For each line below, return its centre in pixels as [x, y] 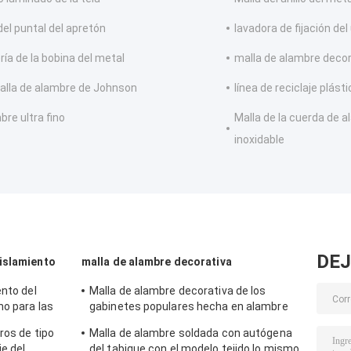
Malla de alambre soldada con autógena [191, 333]
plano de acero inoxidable [154, 322]
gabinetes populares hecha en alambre [189, 307]
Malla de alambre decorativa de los [178, 291]
